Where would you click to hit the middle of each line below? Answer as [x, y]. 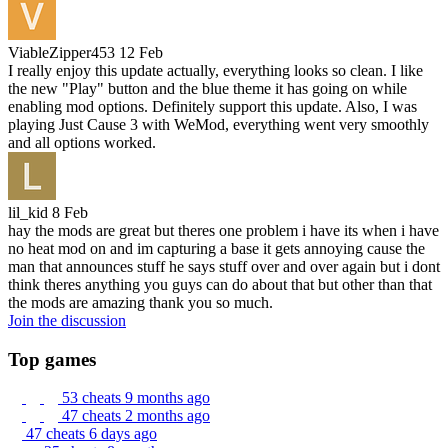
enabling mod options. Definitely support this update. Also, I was [212, 106]
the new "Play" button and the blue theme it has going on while [207, 88]
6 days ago [123, 434]
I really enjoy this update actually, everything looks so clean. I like [215, 70]
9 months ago [167, 398]
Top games [52, 359]
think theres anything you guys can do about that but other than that [220, 284]
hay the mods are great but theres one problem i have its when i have [223, 230]
